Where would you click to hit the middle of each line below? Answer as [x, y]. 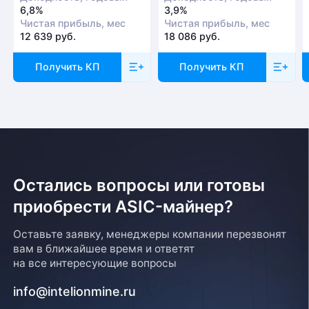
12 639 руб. [48, 36]
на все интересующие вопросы [95, 263]
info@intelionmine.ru [75, 292]
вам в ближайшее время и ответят [104, 248]
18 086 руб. [192, 36]
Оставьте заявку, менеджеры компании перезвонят [150, 234]
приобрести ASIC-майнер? [123, 206]
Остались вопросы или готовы [139, 185]
